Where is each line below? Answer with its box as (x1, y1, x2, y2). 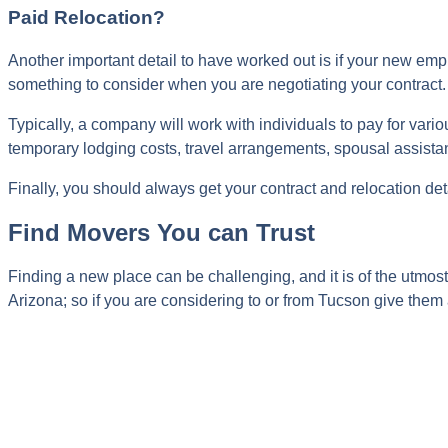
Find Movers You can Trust (8, 218, 315, 246)
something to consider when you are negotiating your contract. (8, 75, 446, 93)
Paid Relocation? (8, 7, 165, 29)
